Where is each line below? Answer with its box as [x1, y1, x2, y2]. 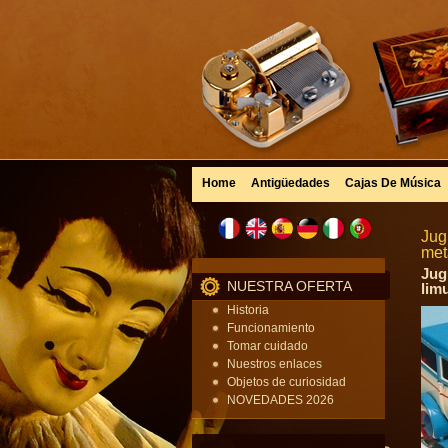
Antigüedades [251, 176, 330, 190]
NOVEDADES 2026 [227, 393, 334, 407]
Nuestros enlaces [227, 357, 322, 371]
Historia [227, 303, 269, 317]
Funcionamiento [227, 321, 315, 335]
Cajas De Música [345, 176, 441, 190]
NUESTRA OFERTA [227, 278, 352, 294]
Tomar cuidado [227, 339, 308, 353]
